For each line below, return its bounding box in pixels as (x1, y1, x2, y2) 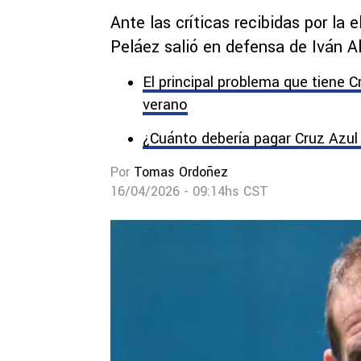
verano (143, 94, 188, 115)
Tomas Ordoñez (134, 163, 228, 181)
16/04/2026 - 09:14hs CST (110, 182, 268, 201)
